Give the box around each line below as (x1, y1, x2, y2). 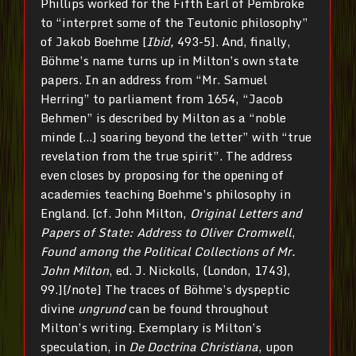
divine (41, 298, 78, 318)
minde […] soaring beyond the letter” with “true (41, 126, 311, 146)
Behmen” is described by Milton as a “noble (41, 107, 286, 127)
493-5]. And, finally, (177, 31, 291, 51)
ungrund (78, 298, 129, 318)
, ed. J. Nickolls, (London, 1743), (109, 260, 291, 280)
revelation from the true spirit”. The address (41, 145, 292, 165)
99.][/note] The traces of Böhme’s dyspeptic (41, 279, 290, 299)
